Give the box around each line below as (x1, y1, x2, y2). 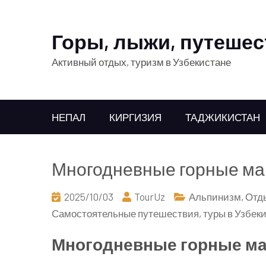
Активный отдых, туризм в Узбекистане (52, 56, 231, 68)
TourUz (134, 191, 165, 202)
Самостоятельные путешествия (52, 207, 199, 219)
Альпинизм (189, 191, 241, 202)
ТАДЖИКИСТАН (185, 111, 260, 123)
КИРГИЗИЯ (109, 111, 161, 123)
